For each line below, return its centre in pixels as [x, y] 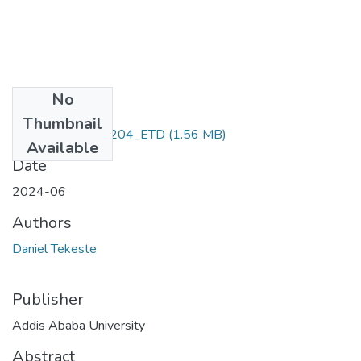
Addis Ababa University [79, 325]
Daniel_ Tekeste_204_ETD [89, 134]
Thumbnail [62, 123]
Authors [42, 222]
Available [62, 147]
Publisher [48, 299]
